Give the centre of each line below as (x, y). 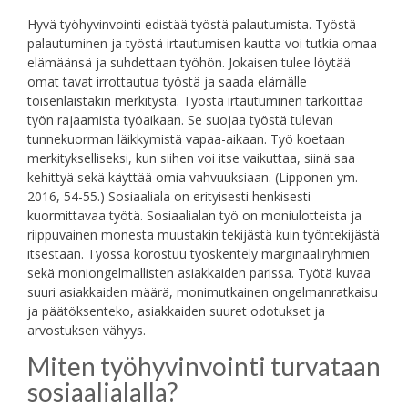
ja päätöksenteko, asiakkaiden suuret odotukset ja (176, 311)
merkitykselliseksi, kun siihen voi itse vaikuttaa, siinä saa (191, 158)
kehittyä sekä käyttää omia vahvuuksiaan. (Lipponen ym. (193, 178)
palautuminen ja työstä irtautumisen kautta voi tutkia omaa (202, 44)
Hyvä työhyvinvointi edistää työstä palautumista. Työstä (192, 25)
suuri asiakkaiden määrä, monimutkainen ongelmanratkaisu (203, 292)
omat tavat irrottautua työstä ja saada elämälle (167, 82)
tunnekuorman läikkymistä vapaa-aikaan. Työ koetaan (186, 139)
